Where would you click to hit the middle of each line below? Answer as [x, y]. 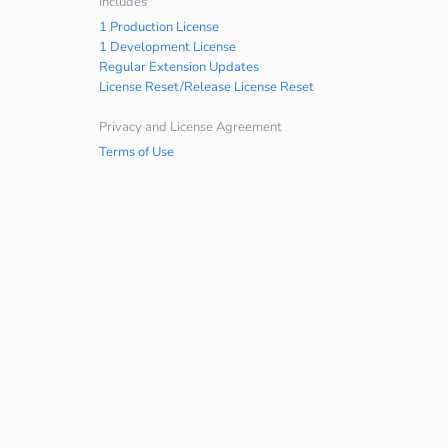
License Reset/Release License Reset [206, 87]
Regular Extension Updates [178, 67]
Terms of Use [136, 152]
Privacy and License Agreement [190, 127]
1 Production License [158, 27]
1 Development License [167, 47]
